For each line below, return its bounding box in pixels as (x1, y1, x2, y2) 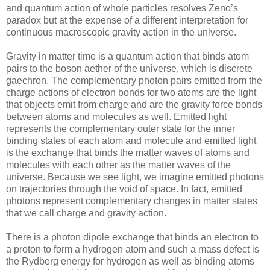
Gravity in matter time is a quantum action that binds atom (6, 51, 249, 62)
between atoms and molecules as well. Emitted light (6, 111, 227, 122)
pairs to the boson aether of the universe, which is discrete (6, 63, 253, 74)
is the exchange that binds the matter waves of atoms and (6, 148, 250, 159)
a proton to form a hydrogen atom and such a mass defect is (6, 244, 259, 255)
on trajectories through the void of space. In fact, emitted (6, 184, 242, 195)
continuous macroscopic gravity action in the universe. (6, 27, 236, 38)
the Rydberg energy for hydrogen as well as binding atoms (6, 256, 254, 267)
